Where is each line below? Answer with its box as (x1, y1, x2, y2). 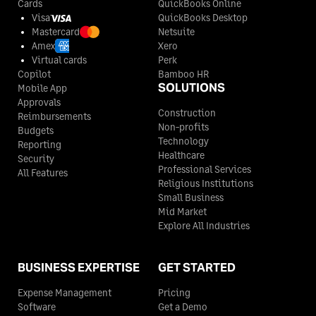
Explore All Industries (158, 219, 250, 231)
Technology (158, 134, 209, 147)
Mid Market (158, 205, 207, 217)
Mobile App (18, 81, 67, 94)
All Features (18, 166, 68, 178)
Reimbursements (18, 109, 91, 122)
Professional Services (158, 162, 251, 175)
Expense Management (18, 286, 111, 298)
